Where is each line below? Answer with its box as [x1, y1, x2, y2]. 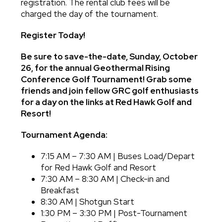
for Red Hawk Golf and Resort [41, 162, 157, 173]
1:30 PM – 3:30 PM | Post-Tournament [41, 208, 188, 219]
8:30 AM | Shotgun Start [41, 196, 135, 208]
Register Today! [21, 30, 86, 41]
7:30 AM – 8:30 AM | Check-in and [41, 173, 170, 185]
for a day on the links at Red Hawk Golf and [21, 97, 192, 108]
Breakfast [41, 185, 80, 196]
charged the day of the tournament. [21, 8, 159, 20]
